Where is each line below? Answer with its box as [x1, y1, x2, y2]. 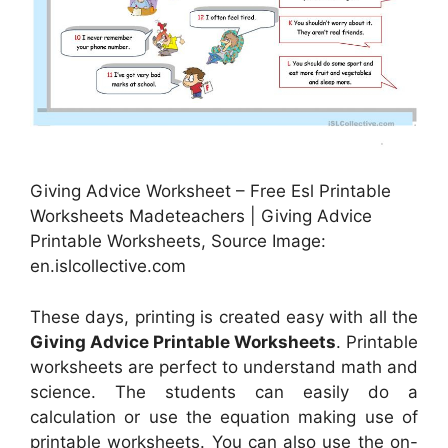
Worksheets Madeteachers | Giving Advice [30, 206, 372, 227]
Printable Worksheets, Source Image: [30, 231, 326, 252]
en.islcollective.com [30, 256, 186, 277]
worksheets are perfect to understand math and [30, 356, 418, 377]
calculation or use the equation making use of [30, 406, 418, 427]
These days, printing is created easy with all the [30, 306, 418, 327]
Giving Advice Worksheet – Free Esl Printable [30, 181, 391, 202]
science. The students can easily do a [30, 381, 418, 402]
